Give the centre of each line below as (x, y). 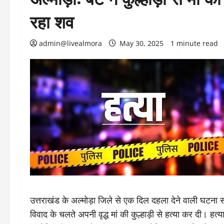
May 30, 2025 (141, 43)
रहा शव (52, 21)
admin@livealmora (70, 43)
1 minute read (194, 43)
